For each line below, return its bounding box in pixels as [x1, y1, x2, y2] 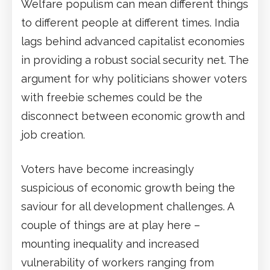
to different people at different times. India [21, 16, 239, 29]
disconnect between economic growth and [21, 109, 245, 122]
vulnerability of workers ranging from [21, 256, 214, 269]
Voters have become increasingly [21, 162, 194, 175]
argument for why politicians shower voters [21, 72, 247, 85]
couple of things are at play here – [21, 218, 200, 231]
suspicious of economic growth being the [21, 181, 235, 194]
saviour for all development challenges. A [21, 199, 234, 213]
